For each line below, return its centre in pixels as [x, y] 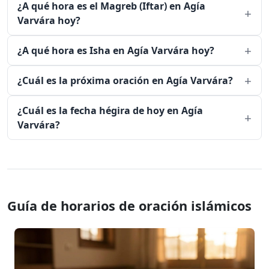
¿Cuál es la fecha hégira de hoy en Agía [110, 111]
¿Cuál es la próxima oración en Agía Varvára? [125, 81]
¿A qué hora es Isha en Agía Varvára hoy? [116, 51]
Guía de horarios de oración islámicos [129, 206]
